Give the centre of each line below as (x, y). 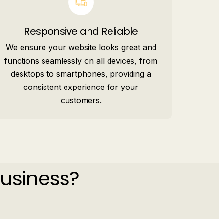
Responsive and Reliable (81, 31)
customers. (81, 100)
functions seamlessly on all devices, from (81, 61)
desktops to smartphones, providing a (81, 74)
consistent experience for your (81, 87)
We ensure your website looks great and (81, 47)
